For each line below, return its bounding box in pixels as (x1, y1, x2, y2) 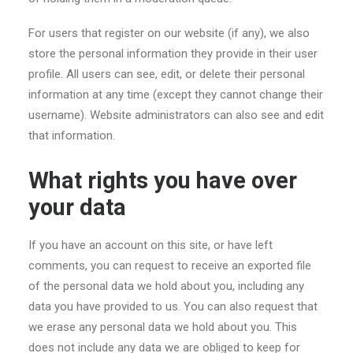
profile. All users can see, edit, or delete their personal (28, 67, 305, 81)
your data (28, 194, 126, 221)
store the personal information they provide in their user (28, 46, 318, 61)
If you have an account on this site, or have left (28, 238, 273, 252)
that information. (28, 128, 115, 143)
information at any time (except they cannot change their (28, 87, 323, 102)
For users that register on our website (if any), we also (28, 26, 310, 40)
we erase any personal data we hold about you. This (28, 320, 297, 334)
